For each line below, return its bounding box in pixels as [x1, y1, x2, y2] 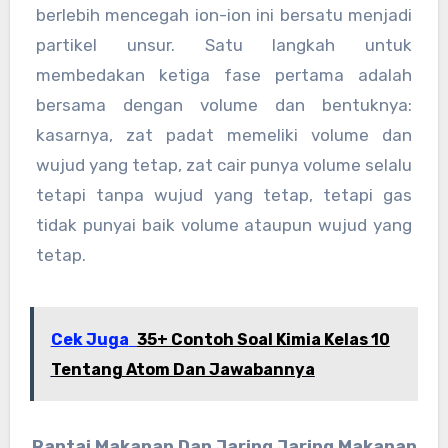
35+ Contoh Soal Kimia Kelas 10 [136, 329, 390, 349]
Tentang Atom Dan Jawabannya [50, 359, 315, 379]
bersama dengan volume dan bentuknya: [35, 95, 413, 116]
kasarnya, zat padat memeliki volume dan [35, 125, 413, 146]
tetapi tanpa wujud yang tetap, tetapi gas [35, 185, 413, 206]
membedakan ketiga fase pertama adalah [35, 65, 413, 86]
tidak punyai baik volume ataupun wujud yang [35, 215, 413, 236]
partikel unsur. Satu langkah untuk [35, 35, 413, 56]
